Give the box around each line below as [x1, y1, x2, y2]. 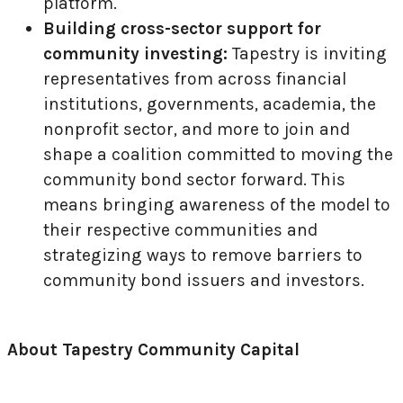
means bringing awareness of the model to [43, 193, 390, 215]
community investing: [43, 42, 232, 64]
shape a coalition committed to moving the [43, 143, 393, 165]
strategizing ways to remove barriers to [43, 244, 363, 265]
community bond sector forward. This [43, 168, 345, 190]
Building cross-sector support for [43, 17, 321, 39]
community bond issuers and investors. [43, 269, 364, 291]
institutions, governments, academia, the [43, 93, 376, 114]
